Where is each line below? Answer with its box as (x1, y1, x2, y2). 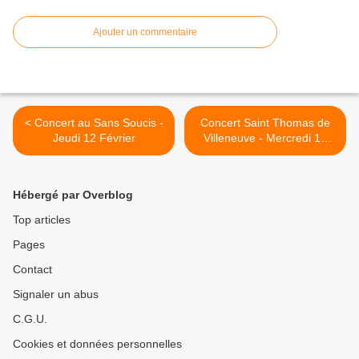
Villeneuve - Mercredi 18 (204, 131, 327, 145)
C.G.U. (13, 313, 47, 326)
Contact (13, 263, 52, 276)
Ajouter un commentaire (93, 26, 197, 38)
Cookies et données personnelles (13, 337, 182, 351)
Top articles (13, 213, 71, 227)
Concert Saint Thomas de (200, 116, 330, 130)
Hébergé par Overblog (13, 188, 133, 202)
